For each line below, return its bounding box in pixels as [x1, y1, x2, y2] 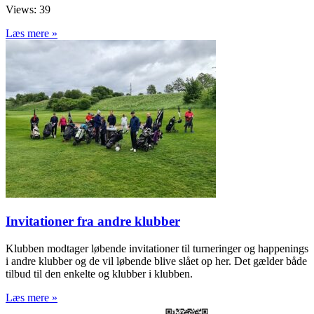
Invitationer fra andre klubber [6, 213, 180, 228]
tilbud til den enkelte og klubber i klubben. [6, 267, 193, 280]
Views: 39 [6, 4, 50, 16]
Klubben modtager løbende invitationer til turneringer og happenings [6, 242, 308, 254]
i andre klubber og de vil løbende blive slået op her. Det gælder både [6, 254, 307, 267]
